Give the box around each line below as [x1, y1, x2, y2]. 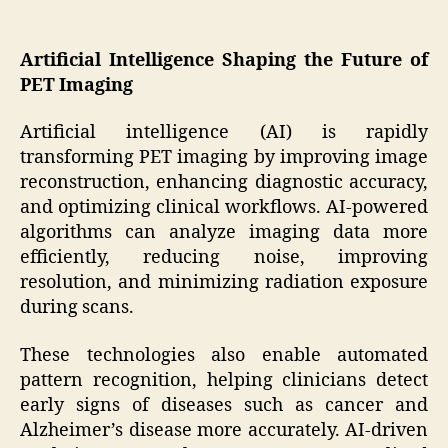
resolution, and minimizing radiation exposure [20, 271, 428, 295]
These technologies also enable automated [20, 343, 428, 367]
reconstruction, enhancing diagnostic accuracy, [20, 171, 428, 195]
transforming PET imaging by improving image [20, 146, 428, 170]
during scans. [20, 296, 134, 320]
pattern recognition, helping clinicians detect [20, 368, 428, 392]
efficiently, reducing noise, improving [20, 246, 428, 270]
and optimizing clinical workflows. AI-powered [20, 196, 428, 220]
